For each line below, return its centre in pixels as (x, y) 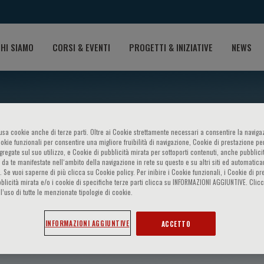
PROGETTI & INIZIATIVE (171, 47)
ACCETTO (176, 223)
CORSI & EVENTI (81, 47)
